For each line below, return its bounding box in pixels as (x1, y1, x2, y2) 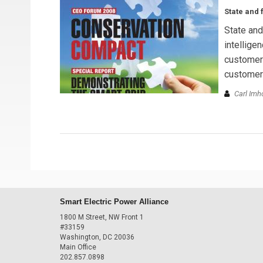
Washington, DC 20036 (60, 232, 134, 241)
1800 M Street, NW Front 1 (60, 213, 144, 221)
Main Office (60, 242, 96, 251)
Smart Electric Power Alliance (60, 197, 168, 206)
